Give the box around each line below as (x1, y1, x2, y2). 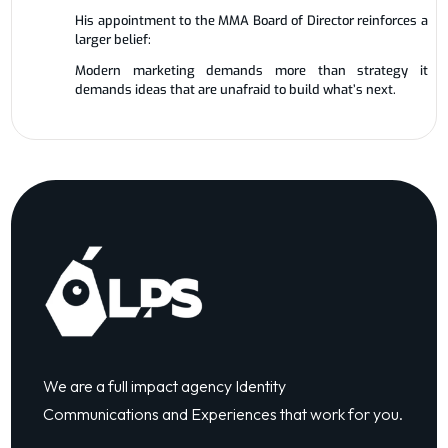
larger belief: (75, 30, 152, 48)
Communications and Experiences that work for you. (43, 403, 404, 424)
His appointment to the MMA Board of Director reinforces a (75, 11, 428, 29)
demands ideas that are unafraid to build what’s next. (75, 80, 397, 98)
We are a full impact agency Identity (43, 375, 287, 396)
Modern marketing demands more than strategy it (75, 61, 428, 79)
